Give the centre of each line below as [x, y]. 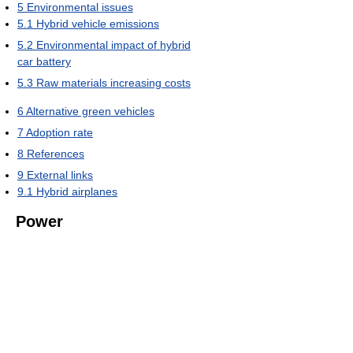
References [56, 153]
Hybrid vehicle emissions [98, 23]
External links [60, 175]
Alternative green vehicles [90, 111]
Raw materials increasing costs [113, 82]
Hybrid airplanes [77, 191]
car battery [44, 61]
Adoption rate [59, 132]
